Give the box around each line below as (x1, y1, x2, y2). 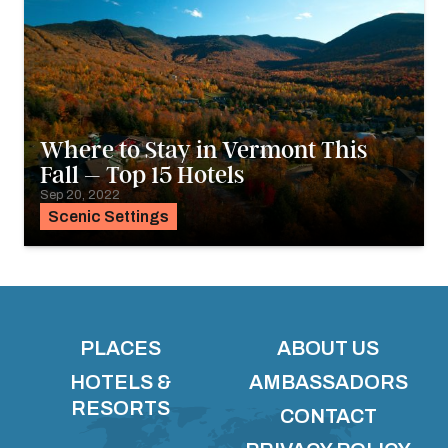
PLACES (79, 336, 161, 359)
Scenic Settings (48, 207, 169, 225)
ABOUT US (277, 336, 379, 359)
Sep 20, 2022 (40, 187, 120, 202)
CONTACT (279, 404, 377, 427)
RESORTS (70, 396, 170, 419)
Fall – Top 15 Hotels (40, 160, 244, 189)
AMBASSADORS (248, 370, 408, 393)
